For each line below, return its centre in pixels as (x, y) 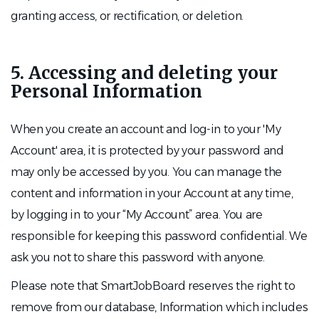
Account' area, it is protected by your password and (147, 151)
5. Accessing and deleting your (144, 73)
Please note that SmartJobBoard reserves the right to (153, 286)
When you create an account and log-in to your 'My (146, 129)
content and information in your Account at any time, (152, 193)
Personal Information (106, 91)
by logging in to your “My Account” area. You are (137, 215)
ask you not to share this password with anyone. (138, 257)
